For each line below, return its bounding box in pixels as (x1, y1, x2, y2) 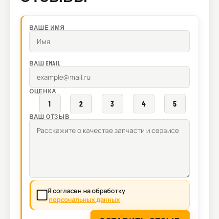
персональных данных (49, 195, 120, 204)
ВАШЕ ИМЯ (29, 24, 65, 31)
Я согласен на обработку (47, 186, 125, 196)
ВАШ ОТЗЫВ (29, 113, 70, 120)
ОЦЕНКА (29, 88, 57, 95)
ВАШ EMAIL (29, 60, 61, 67)
